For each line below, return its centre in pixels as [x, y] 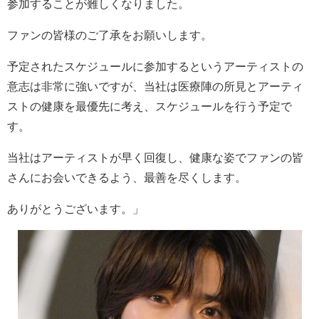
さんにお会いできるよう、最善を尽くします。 [127, 178]
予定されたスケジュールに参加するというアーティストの [155, 67]
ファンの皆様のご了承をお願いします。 [110, 35]
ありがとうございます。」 [75, 209]
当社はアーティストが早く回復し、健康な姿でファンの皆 [155, 158]
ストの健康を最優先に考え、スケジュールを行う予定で [150, 106]
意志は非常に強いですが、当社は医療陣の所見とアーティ [155, 87]
